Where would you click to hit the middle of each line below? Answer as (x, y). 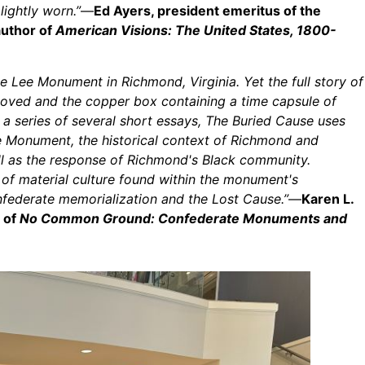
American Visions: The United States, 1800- (196, 31)
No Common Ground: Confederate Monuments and (184, 218)
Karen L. (328, 198)
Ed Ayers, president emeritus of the (208, 11)
